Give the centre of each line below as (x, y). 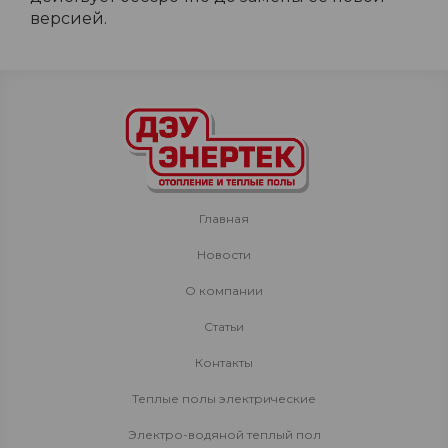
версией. (68, 18)
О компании (224, 290)
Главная (224, 218)
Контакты (224, 362)
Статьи (224, 326)
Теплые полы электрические (224, 398)
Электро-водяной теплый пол (224, 434)
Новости (224, 254)
